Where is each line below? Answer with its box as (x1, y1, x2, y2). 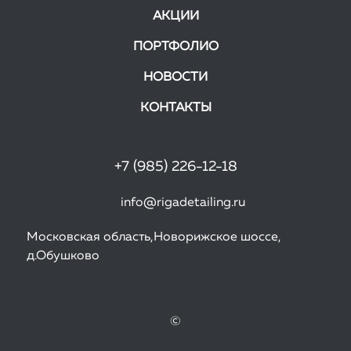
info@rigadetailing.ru (121, 197, 245, 209)
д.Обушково (27, 250, 100, 262)
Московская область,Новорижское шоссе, (27, 231, 281, 244)
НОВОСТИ (143, 71, 208, 84)
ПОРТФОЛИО (132, 41, 219, 53)
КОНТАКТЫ (139, 102, 212, 114)
